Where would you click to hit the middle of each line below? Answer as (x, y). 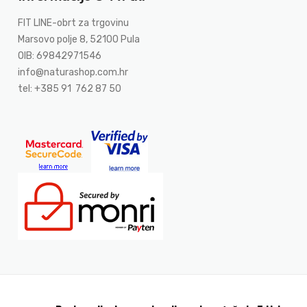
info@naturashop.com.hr (73, 73)
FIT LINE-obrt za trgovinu (74, 23)
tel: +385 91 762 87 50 (70, 89)
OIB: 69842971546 (60, 56)
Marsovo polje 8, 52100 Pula (79, 40)
